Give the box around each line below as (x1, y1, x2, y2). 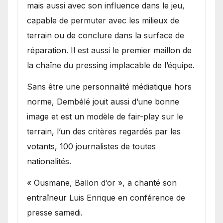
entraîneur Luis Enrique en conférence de (27, 192, 185, 203)
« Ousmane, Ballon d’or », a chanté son (27, 177, 177, 188)
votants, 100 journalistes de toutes (27, 141, 156, 151)
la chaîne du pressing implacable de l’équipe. (27, 60, 195, 71)
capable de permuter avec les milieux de (27, 15, 179, 26)
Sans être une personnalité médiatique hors (27, 81, 192, 92)
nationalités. (27, 156, 71, 166)
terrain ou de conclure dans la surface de (27, 30, 184, 41)
